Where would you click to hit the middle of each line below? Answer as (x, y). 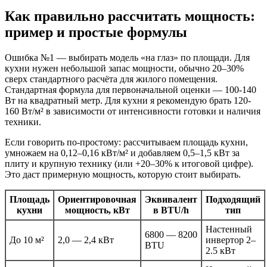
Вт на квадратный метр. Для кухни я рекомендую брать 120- (128, 101)
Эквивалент (171, 200)
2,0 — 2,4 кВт (86, 240)
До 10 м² (27, 240)
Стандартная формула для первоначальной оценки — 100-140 (131, 90)
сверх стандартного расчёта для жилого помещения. (111, 79)
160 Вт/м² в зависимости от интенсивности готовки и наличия (133, 111)
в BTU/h (171, 210)
